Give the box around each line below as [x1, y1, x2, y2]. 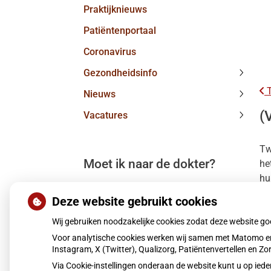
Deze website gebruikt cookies [52, 194, 217, 209]
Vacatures [83, 109, 128, 121]
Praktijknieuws [83, 4, 147, 15]
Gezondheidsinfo [83, 67, 157, 79]
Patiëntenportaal [83, 25, 156, 36]
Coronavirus [83, 46, 136, 57]
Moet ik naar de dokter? [83, 157, 215, 171]
